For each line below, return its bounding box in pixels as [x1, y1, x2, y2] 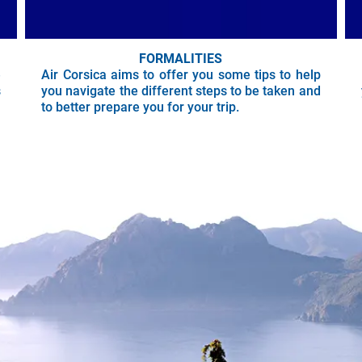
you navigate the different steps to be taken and [41, 83, 321, 99]
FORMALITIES [139, 51, 223, 67]
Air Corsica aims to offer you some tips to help [41, 67, 321, 83]
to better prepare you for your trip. [41, 99, 240, 116]
